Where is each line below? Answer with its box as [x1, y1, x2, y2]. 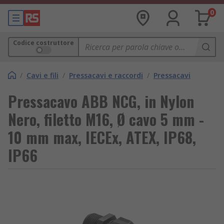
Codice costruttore [13, 38, 74, 47]
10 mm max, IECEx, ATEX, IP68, [8, 126, 196, 148]
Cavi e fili [26, 70, 58, 80]
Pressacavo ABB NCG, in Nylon [8, 90, 194, 112]
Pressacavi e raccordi [69, 70, 143, 80]
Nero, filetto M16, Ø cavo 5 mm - [8, 108, 204, 130]
